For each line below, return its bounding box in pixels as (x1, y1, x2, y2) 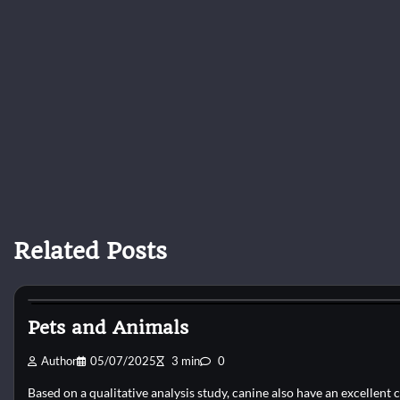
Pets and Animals (28, 316, 188, 338)
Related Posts (13, 237, 167, 264)
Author (41, 354, 77, 369)
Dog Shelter (45, 274, 114, 288)
